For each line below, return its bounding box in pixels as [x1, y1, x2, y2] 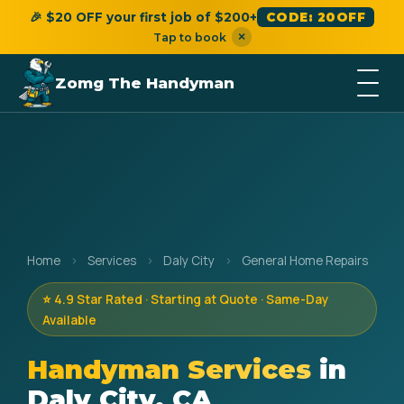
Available [42, 312, 96, 328]
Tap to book [152, 30, 226, 44]
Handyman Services [27, 353, 311, 385]
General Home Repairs [242, 252, 368, 269]
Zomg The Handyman [55, 74, 235, 92]
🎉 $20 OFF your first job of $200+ [29, 10, 257, 24]
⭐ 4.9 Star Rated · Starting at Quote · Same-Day [42, 291, 328, 308]
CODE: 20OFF [265, 10, 366, 24]
